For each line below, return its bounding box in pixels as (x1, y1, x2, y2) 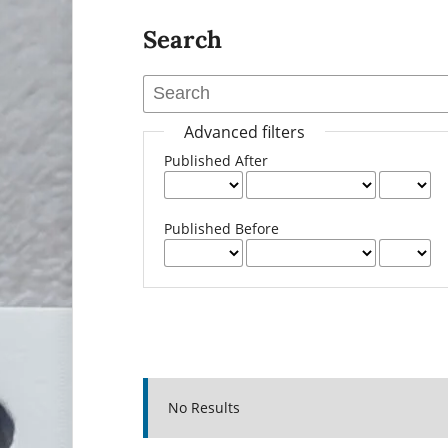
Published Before (164, 218, 280, 238)
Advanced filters (184, 120, 306, 143)
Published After (164, 150, 269, 170)
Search (143, 23, 223, 55)
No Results (168, 397, 241, 417)
